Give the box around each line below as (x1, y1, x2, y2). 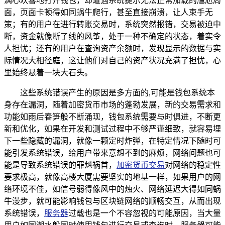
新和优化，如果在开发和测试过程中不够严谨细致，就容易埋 (4, 124, 221, 133)
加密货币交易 (117, 160, 165, 169)
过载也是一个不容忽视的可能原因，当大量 (68, 208, 221, 217)
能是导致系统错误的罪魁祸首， (4, 160, 117, 169)
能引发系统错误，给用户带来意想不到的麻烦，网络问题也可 (4, 148, 221, 157)
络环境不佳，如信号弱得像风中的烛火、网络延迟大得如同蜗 (4, 184, 221, 193)
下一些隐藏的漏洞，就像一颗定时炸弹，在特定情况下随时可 (4, 136, 221, 145)
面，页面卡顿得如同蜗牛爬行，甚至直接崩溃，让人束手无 (4, 8, 213, 17)
